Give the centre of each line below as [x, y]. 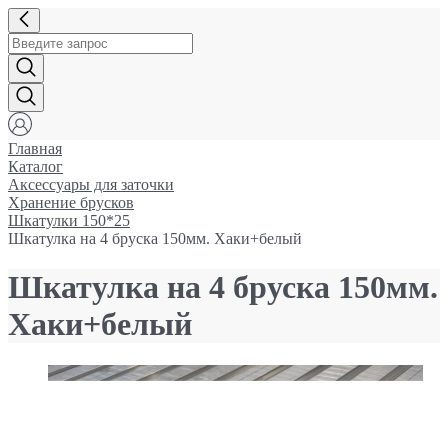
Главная [35, 148]
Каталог [35, 166]
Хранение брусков [71, 202]
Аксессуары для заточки [91, 184]
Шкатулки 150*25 [69, 220]
